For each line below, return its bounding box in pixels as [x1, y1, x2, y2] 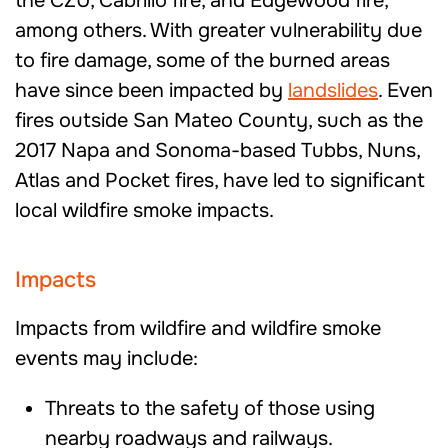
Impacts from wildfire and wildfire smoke [15, 316, 381, 341]
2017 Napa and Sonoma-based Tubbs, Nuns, [15, 138, 420, 163]
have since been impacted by [15, 78, 288, 103]
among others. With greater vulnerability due [15, 18, 422, 43]
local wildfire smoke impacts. [15, 198, 274, 223]
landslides [288, 78, 378, 103]
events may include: [15, 346, 198, 371]
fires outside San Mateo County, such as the [15, 108, 423, 133]
